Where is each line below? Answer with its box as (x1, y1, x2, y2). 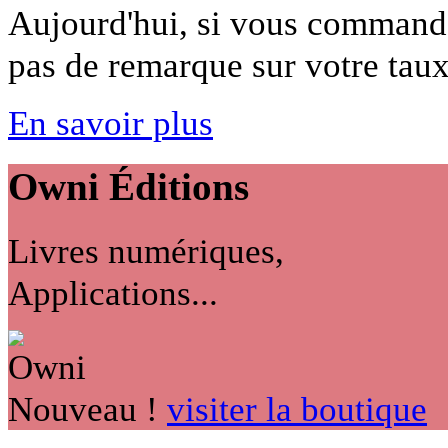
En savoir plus (8, 102, 213, 143)
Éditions (99, 164, 249, 209)
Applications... (8, 272, 218, 313)
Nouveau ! (8, 388, 158, 429)
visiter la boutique (167, 388, 427, 429)
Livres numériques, (8, 230, 284, 271)
